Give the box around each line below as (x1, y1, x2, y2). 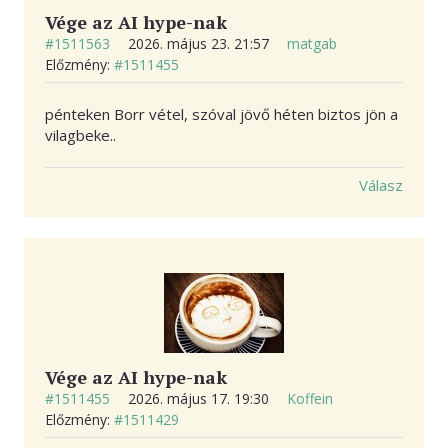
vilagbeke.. (45, 125, 116, 146)
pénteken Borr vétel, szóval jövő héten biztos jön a (45, 104, 398, 125)
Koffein (287, 389, 333, 409)
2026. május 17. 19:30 (128, 389, 273, 409)
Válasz (359, 175, 403, 196)
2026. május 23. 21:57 (128, 34, 273, 54)
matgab (287, 34, 337, 54)
